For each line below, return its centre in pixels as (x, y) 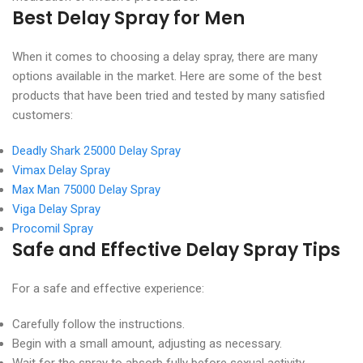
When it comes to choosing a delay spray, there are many (165, 56)
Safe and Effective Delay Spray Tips (176, 250)
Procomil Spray (53, 228)
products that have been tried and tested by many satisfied (169, 95)
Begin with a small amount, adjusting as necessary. (147, 343)
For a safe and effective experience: (108, 288)
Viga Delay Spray (56, 209)
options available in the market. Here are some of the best (167, 76)
